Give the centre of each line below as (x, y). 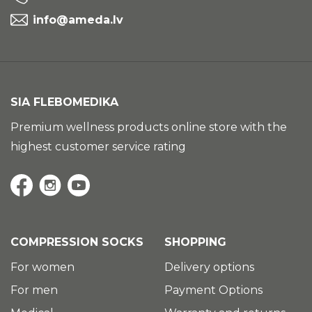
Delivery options (209, 267)
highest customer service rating (98, 146)
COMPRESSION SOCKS (77, 242)
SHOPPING (195, 242)
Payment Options (213, 290)
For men (34, 290)
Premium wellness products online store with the (149, 127)
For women (42, 267)
